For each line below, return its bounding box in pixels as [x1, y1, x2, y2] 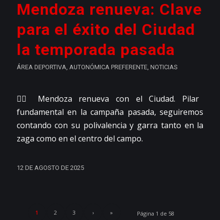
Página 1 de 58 [137, 210, 175, 218]
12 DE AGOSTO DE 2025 [16, 164, 84, 172]
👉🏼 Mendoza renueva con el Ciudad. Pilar [16, 93, 199, 105]
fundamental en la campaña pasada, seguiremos [16, 107, 204, 118]
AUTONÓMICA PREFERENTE [69, 63, 147, 71]
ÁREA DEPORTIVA [16, 63, 66, 71]
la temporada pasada [16, 40, 175, 59]
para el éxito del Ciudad [16, 20, 195, 39]
